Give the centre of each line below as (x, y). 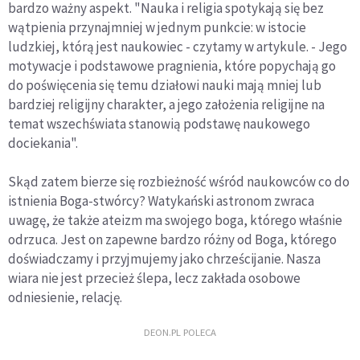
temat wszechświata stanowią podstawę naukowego (159, 124)
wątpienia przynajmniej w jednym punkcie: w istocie (157, 27)
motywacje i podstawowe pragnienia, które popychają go (172, 66)
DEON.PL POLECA (180, 331)
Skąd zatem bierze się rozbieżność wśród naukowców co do (179, 182)
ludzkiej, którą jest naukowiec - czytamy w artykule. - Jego (178, 47)
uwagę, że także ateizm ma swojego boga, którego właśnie (175, 220)
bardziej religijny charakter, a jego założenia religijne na (166, 104)
